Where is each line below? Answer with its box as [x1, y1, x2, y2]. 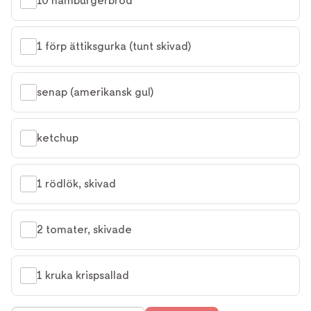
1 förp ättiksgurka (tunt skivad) [37, 40, 191, 53]
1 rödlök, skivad [37, 177, 116, 190]
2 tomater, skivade [37, 223, 132, 236]
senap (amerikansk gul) [37, 85, 153, 99]
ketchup [37, 131, 78, 144]
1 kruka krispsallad [37, 269, 129, 282]
